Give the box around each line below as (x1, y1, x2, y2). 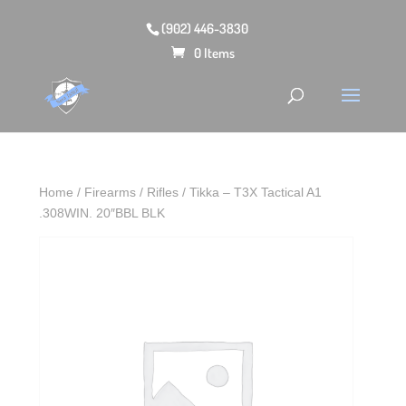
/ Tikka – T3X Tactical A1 (179, 185, 323, 199)
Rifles (147, 185, 179, 199)
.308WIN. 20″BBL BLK (39, 206, 166, 220)
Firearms (84, 185, 137, 199)
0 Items (193, 43, 235, 62)
